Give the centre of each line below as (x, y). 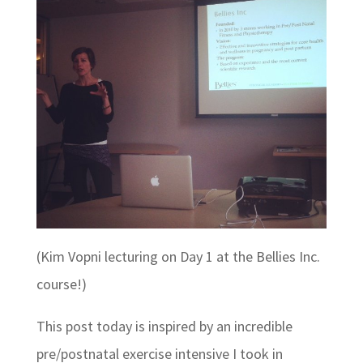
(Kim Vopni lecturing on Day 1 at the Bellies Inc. (178, 257)
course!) (61, 284)
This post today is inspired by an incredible (164, 327)
